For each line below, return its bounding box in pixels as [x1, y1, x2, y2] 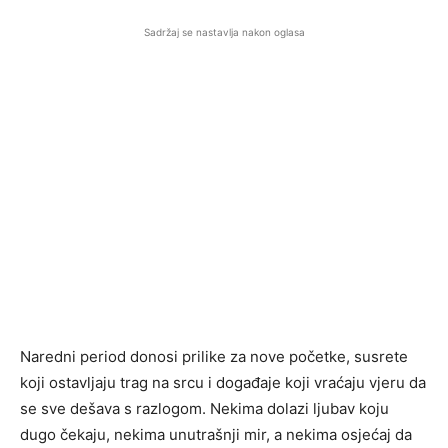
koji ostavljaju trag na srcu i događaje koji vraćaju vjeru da [20, 373, 426, 393]
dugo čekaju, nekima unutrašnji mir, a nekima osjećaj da [20, 425, 412, 445]
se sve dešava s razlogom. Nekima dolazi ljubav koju [20, 399, 389, 419]
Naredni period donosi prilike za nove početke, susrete [20, 347, 408, 367]
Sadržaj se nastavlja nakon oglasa [143, 26, 305, 39]
